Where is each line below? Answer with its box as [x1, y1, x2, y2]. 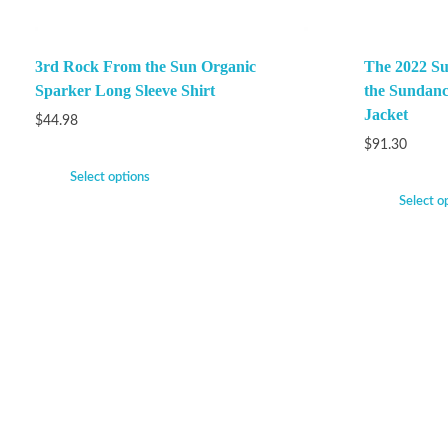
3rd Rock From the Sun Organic [35, 58, 256, 76]
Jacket [364, 106, 409, 124]
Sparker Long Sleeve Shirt [35, 82, 215, 100]
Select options [70, 171, 150, 185]
